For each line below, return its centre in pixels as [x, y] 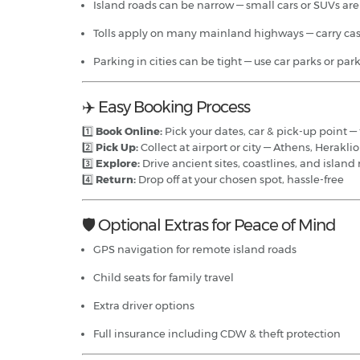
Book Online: [129, 131]
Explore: [118, 164]
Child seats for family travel [164, 278]
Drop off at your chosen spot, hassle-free [240, 180]
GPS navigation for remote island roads [195, 250]
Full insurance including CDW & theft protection [217, 334]
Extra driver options [144, 306]
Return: [116, 180]
